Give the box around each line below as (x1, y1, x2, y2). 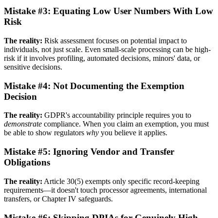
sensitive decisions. (4, 63, 62, 71)
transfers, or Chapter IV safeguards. (4, 194, 113, 203)
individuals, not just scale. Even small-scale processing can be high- (4, 45, 211, 54)
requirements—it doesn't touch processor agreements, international (4, 185, 207, 194)
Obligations (4, 157, 50, 168)
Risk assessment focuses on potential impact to (42, 36, 187, 45)
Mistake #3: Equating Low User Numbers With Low (4, 6, 213, 17)
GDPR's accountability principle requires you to (42, 111, 191, 120)
